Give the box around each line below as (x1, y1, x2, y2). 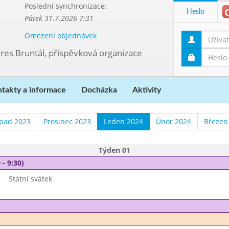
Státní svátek (8, 174, 52, 184)
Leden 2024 (103, 117, 143, 126)
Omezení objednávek (24, 31, 97, 40)
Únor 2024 (155, 117, 191, 126)
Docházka (81, 86, 117, 94)
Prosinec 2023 (43, 117, 91, 126)
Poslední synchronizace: (24, 1, 107, 11)
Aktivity (132, 86, 161, 94)
